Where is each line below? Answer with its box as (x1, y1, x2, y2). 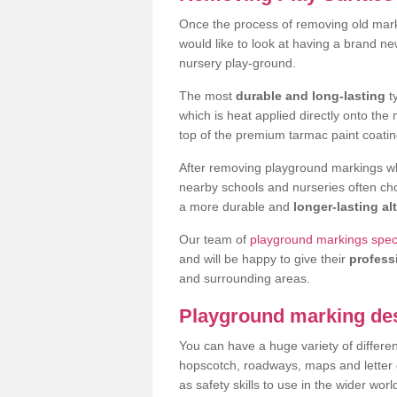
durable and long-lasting (236, 88, 385, 103)
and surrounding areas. (179, 270, 310, 285)
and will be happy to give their (179, 251, 349, 266)
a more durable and (179, 198, 293, 214)
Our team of (179, 231, 250, 246)
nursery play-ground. (179, 55, 296, 70)
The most (179, 88, 236, 103)
